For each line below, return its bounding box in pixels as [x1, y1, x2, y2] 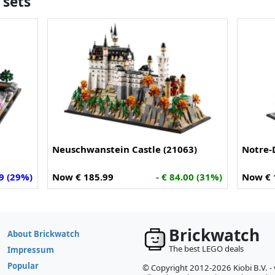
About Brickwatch [7, 228, 80, 239]
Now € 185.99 [52, 171, 114, 184]
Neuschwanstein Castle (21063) [52, 143, 198, 156]
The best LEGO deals [169, 242, 244, 254]
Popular [7, 260, 39, 271]
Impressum [7, 244, 54, 255]
